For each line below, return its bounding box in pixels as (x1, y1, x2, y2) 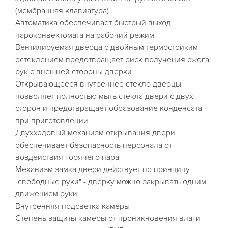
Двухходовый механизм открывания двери (15, 128, 175, 138)
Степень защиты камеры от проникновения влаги (15, 213, 201, 223)
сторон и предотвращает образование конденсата (15, 103, 202, 113)
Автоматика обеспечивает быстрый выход (15, 18, 171, 28)
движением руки (15, 189, 77, 199)
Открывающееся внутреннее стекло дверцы (15, 79, 181, 89)
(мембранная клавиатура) (15, 6, 109, 16)
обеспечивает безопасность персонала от (15, 140, 172, 150)
